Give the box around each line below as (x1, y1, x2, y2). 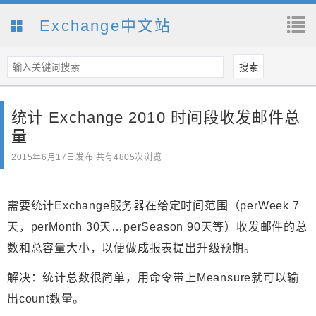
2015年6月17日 (11, 152, 75, 163)
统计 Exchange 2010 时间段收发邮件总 (11, 109, 301, 127)
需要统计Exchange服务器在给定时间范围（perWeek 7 (7, 200, 300, 212)
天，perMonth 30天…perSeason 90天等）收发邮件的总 (7, 221, 308, 233)
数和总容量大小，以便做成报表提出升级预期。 (7, 242, 256, 255)
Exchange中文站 (34, 17, 172, 35)
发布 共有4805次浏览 (75, 152, 162, 163)
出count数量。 (7, 293, 85, 305)
